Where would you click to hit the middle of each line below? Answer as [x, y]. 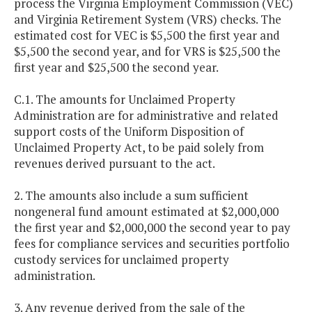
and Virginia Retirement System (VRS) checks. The [148, 19]
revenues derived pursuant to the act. [115, 164]
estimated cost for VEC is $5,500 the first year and [147, 36]
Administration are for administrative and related [146, 116]
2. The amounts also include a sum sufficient [131, 196]
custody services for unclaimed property [122, 260]
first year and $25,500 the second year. [116, 68]
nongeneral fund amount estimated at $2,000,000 [146, 212]
